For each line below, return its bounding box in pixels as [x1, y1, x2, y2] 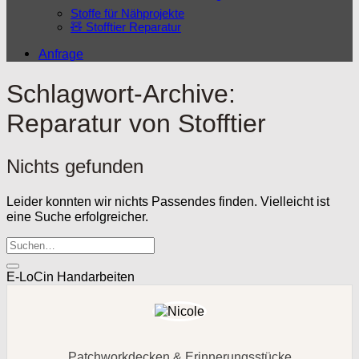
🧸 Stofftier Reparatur [71, 19, 181, 34]
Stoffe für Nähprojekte [71, 6, 184, 20]
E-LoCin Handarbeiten [6, 269, 135, 284]
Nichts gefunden [6, 155, 143, 178]
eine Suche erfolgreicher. [6, 209, 148, 224]
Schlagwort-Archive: [6, 79, 236, 108]
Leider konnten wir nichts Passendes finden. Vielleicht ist [6, 194, 329, 209]
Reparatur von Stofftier [6, 108, 266, 138]
